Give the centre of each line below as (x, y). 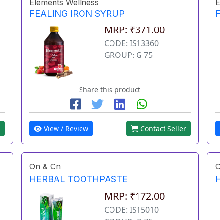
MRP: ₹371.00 (135, 29)
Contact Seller (162, 129)
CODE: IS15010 (132, 209)
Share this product (110, 90)
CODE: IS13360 (132, 43)
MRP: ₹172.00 (135, 196)
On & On (45, 167)
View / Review (65, 129)
